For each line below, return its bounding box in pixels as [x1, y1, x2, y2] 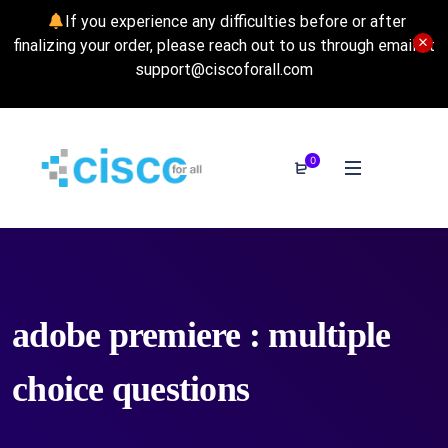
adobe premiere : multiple [12, 315, 391, 355]
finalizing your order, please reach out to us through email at [13, 36, 435, 55]
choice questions [12, 369, 249, 409]
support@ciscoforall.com [135, 60, 313, 79]
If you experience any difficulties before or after [64, 12, 406, 31]
